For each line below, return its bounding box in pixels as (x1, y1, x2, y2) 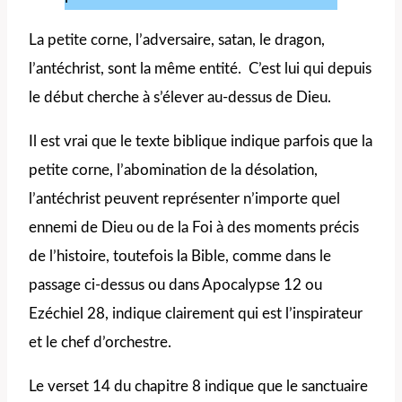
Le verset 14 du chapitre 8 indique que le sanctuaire (29, 379, 368, 395)
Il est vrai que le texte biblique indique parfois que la (29, 134, 372, 150)
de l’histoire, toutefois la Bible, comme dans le (29, 249, 331, 265)
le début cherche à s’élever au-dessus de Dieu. (29, 90, 331, 106)
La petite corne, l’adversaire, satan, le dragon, (29, 32, 325, 48)
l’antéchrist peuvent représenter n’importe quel (29, 191, 340, 207)
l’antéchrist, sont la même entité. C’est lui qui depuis (29, 61, 371, 77)
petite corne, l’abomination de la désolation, (29, 162, 318, 179)
